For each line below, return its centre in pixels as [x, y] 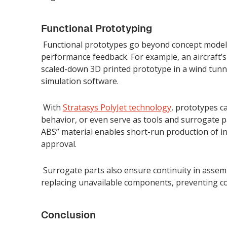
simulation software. [80, 81]
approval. [59, 144]
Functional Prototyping [96, 28]
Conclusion [68, 215]
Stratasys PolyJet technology [117, 107]
